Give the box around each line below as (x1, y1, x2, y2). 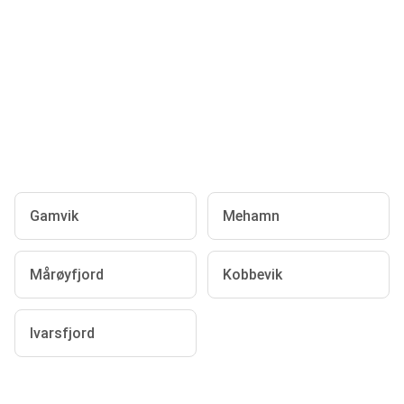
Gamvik (30, 207, 78, 225)
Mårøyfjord (30, 266, 104, 283)
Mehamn (223, 207, 280, 225)
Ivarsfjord (30, 325, 95, 342)
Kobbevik (223, 266, 282, 283)
